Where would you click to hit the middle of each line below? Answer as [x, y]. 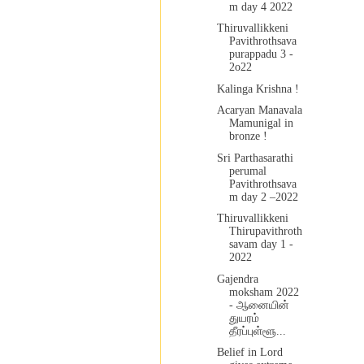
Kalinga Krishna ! [258, 89]
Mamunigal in [261, 123]
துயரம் [244, 318]
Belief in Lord [249, 353]
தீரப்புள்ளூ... [257, 331]
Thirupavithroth [265, 232]
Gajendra [237, 279]
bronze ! [248, 136]
